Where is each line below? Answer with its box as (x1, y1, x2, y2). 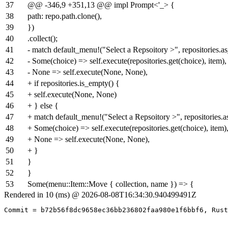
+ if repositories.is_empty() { (27, 79, 120, 88)
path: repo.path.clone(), (27, 12, 102, 20)
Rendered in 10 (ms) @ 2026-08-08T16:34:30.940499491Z (4, 190, 196, 199)
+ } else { (27, 101, 59, 110)
